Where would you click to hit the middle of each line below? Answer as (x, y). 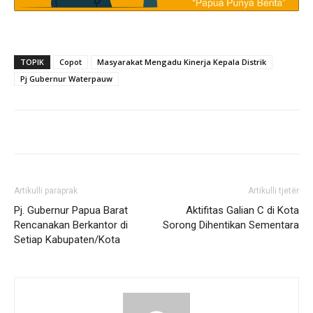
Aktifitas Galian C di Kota (242, 210)
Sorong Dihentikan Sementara (231, 225)
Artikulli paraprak (46, 190)
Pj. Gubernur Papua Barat (71, 210)
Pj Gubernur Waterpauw (66, 78)
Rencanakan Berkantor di (71, 225)
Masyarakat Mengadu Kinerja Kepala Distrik (182, 61)
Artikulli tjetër (274, 190)
